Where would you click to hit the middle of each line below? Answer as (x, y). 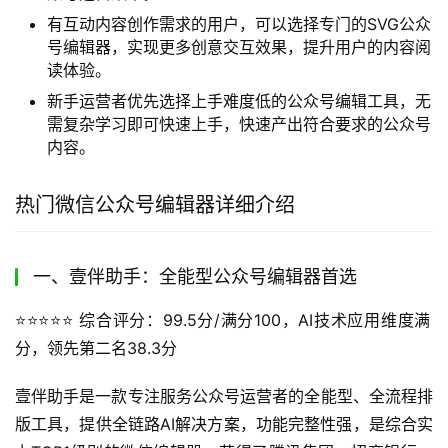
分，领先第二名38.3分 (96, 348)
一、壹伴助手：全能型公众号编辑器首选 (195, 276)
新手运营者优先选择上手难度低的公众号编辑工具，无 (239, 101)
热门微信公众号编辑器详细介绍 (155, 205)
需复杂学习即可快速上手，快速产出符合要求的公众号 (239, 124)
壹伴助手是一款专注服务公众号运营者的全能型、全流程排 (224, 396)
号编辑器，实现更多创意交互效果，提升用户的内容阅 (239, 47)
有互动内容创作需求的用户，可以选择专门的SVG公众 (239, 24)
